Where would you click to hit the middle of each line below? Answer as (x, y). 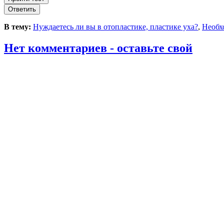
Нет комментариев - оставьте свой (98, 48)
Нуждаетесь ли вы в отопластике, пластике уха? (115, 26)
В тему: (18, 26)
